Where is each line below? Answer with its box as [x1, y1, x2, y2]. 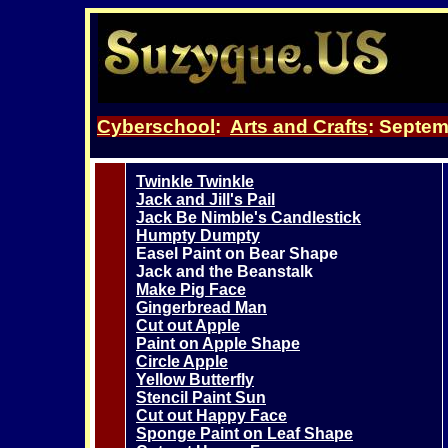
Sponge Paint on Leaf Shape [136, 424, 353, 442]
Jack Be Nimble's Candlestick [136, 208, 361, 226]
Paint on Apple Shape [136, 334, 300, 352]
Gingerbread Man [136, 298, 267, 316]
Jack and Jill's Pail [136, 190, 275, 208]
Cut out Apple [136, 316, 240, 334]
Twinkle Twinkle [136, 172, 254, 190]
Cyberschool [97, 116, 215, 137]
